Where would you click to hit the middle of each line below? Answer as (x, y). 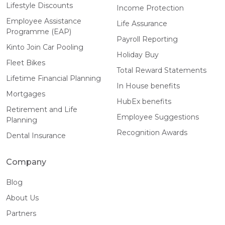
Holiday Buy (137, 54)
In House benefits (148, 86)
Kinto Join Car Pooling (45, 47)
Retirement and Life (42, 109)
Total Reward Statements (161, 70)
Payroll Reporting (147, 39)
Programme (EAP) (39, 31)
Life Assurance (142, 23)
